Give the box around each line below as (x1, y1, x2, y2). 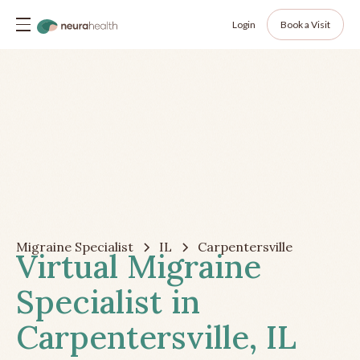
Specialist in (16, 281, 200, 323)
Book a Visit (280, 18, 330, 31)
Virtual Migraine (16, 246, 261, 288)
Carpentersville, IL (16, 317, 297, 358)
